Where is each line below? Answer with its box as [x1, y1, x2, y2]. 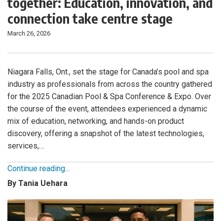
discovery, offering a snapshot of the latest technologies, [7, 129, 204, 139]
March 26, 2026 [7, 30, 50, 37]
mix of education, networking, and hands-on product [7, 116, 184, 126]
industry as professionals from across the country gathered [7, 79, 212, 89]
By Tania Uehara [7, 179, 68, 188]
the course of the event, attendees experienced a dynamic [7, 104, 207, 114]
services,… [7, 141, 44, 151]
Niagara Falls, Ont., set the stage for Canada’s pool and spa [7, 67, 209, 77]
